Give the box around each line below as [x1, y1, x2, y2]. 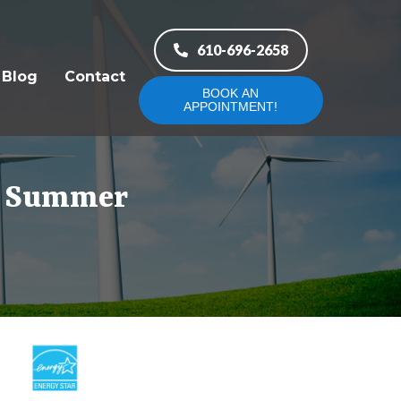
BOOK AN [202, 86, 260, 100]
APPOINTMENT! [183, 99, 278, 114]
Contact [64, 67, 125, 85]
